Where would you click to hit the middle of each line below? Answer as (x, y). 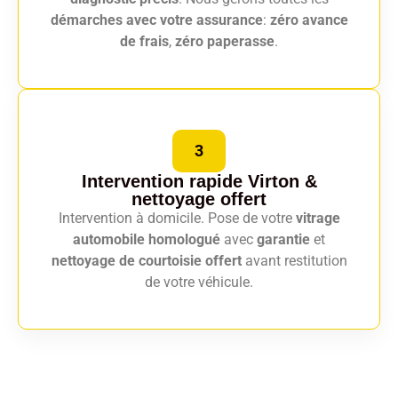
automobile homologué (147, 240)
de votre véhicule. (199, 283)
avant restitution (294, 261)
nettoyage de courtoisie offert (146, 261)
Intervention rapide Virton (193, 182)
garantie (283, 240)
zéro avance (309, 20)
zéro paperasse (225, 42)
